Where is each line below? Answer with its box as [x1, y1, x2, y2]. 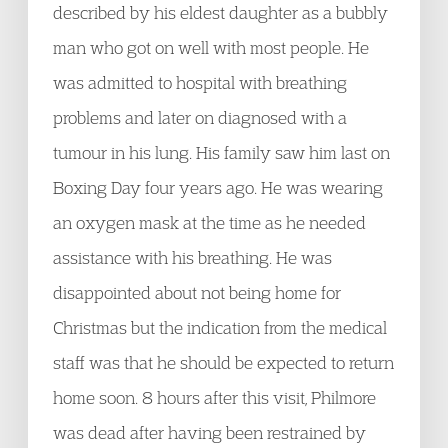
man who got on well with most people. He [53, 37, 369, 58]
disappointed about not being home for [53, 282, 341, 303]
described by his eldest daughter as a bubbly [53, 2, 388, 23]
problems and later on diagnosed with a [53, 107, 347, 128]
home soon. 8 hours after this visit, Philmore [53, 387, 376, 408]
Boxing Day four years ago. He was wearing [53, 177, 383, 198]
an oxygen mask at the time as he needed [53, 212, 366, 233]
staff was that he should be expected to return [53, 352, 394, 373]
